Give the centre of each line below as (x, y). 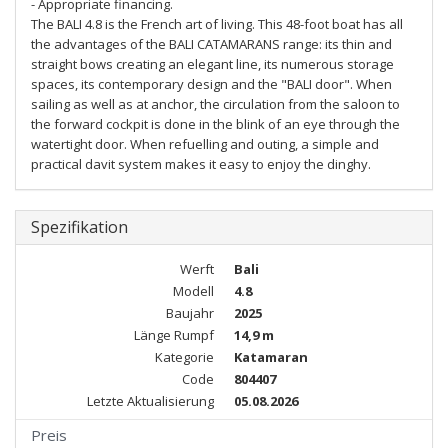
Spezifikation (79, 227)
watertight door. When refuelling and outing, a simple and (205, 144)
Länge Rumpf (174, 335)
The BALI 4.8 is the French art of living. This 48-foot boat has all (217, 24)
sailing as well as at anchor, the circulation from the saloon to (215, 104)
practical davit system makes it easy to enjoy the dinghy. (201, 164)
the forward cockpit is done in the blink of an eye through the (215, 124)
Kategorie (184, 357)
